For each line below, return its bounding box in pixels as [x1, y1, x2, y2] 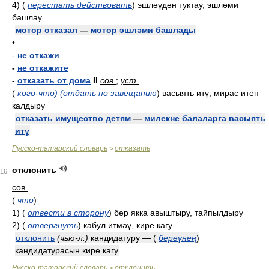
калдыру [12, 101, 45, 110]
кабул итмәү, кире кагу [81, 220, 172, 230]
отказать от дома [17, 76, 91, 85]
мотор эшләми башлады [91, 25, 196, 35]
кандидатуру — [88, 233, 153, 243]
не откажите [17, 63, 68, 73]
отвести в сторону [28, 208, 109, 217]
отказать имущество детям [16, 113, 131, 123]
